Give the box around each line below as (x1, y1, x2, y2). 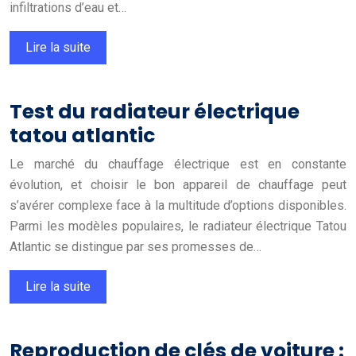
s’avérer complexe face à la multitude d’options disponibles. (10, 197, 346, 213)
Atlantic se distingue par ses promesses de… (10, 238, 261, 254)
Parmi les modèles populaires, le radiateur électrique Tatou (10, 218, 346, 234)
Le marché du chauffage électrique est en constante (10, 156, 346, 172)
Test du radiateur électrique (10, 97, 300, 126)
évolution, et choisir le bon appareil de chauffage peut (10, 176, 346, 192)
